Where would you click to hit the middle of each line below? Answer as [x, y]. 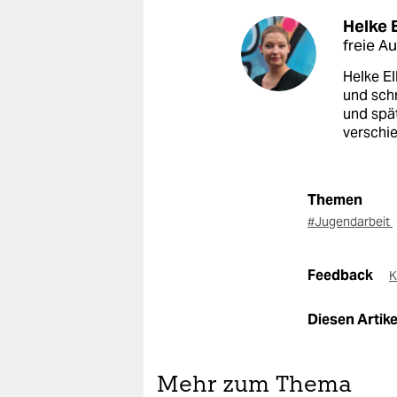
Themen [335, 199]
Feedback [342, 275]
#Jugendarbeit [350, 221]
